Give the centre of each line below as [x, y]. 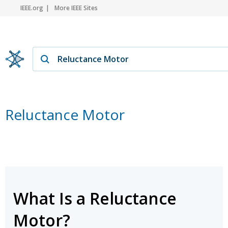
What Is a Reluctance [95, 198]
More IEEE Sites [76, 8]
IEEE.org [32, 8]
